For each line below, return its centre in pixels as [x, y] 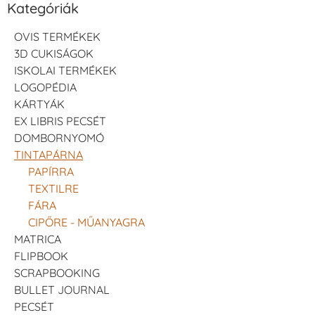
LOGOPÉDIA [45, 88]
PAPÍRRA [51, 172]
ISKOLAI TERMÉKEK [65, 71]
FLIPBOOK [41, 256]
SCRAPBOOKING [57, 273]
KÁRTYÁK [39, 104]
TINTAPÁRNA [49, 155]
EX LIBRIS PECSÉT [60, 121]
